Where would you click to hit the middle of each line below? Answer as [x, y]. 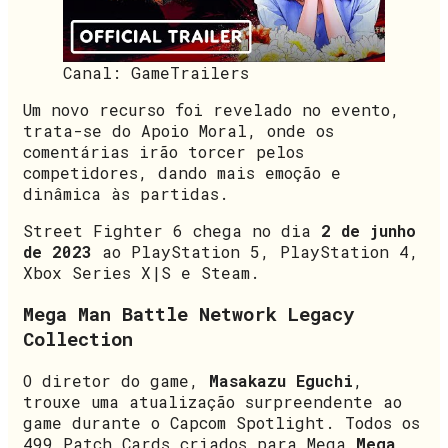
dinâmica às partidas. [126, 193]
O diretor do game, [116, 381]
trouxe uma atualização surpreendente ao [212, 402]
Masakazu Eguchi [281, 381]
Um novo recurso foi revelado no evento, [211, 109]
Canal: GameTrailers [156, 72]
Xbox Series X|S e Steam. [141, 272]
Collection [78, 339]
